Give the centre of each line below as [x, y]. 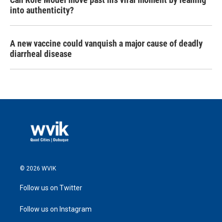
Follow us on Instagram [56, 209]
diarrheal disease [41, 54]
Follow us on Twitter [51, 188]
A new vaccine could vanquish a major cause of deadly [106, 43]
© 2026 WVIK [38, 168]
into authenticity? [42, 10]
